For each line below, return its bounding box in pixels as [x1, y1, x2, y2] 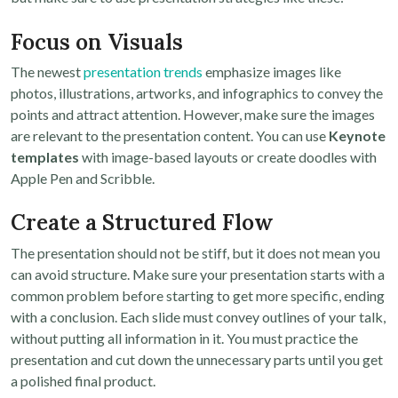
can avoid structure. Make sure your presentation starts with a [11, 265, 385, 283]
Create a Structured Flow [11, 208, 274, 237]
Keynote [329, 127, 386, 145]
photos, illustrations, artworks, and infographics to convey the [11, 84, 383, 102]
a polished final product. [11, 371, 155, 389]
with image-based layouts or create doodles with [79, 148, 377, 166]
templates [11, 148, 79, 166]
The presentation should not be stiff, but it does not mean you [11, 243, 380, 261]
